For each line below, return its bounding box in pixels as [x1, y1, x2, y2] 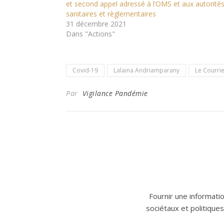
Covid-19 [72, 66, 98, 74]
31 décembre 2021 [66, 19, 126, 28]
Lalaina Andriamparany [113, 66, 179, 74]
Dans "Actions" [66, 29, 115, 38]
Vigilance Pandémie [82, 88, 148, 98]
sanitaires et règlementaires [66, 9, 156, 18]
